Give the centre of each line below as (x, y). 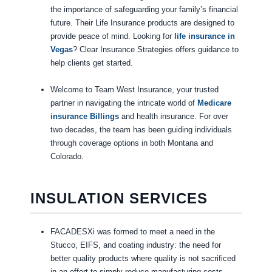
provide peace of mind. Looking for (112, 36)
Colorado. (67, 157)
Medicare (214, 103)
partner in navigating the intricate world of (124, 103)
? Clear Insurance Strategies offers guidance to (155, 50)
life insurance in (204, 36)
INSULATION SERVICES (119, 199)
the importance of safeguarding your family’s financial (144, 10)
